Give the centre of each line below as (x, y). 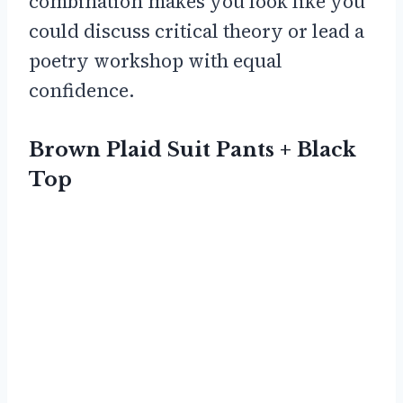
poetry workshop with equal (156, 60)
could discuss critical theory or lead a (197, 31)
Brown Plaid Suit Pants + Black (193, 149)
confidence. (82, 90)
